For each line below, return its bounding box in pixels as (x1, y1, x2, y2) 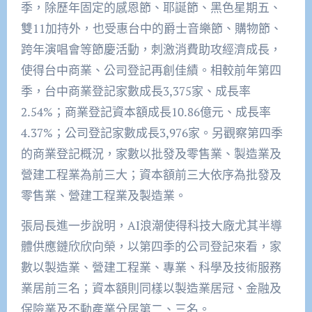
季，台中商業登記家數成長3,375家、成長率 (20, 83, 251, 100)
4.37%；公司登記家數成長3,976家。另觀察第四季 (20, 125, 283, 141)
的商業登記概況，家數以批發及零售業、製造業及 (20, 146, 281, 162)
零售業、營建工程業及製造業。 (20, 187, 187, 204)
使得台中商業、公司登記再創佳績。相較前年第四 (20, 62, 281, 79)
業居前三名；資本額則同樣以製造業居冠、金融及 (20, 280, 281, 297)
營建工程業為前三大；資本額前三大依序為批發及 (20, 166, 281, 183)
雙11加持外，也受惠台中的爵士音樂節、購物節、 (20, 20, 282, 37)
